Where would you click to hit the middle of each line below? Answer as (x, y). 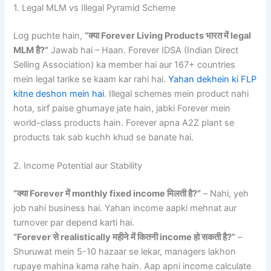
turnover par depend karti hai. (74, 223)
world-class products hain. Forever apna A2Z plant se (124, 122)
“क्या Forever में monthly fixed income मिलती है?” (107, 194)
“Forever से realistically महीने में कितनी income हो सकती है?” (125, 237)
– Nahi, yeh (225, 194)
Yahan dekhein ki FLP (213, 79)
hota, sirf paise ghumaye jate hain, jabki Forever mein (122, 108)
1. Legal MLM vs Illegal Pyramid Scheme (95, 8)
